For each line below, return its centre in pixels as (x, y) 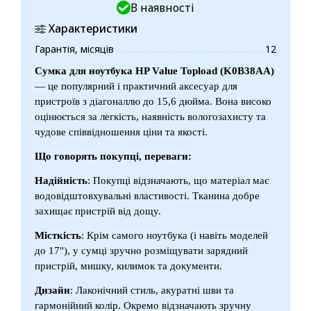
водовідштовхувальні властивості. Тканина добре (147, 195)
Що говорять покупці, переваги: (113, 156)
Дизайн (52, 290)
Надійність (61, 180)
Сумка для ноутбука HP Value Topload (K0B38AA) (154, 70)
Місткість (58, 235)
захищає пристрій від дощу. (98, 211)
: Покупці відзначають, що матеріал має (178, 180)
